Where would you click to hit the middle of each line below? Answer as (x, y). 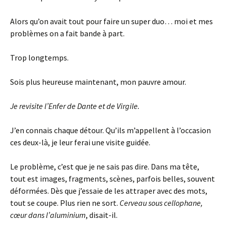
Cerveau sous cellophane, (161, 203)
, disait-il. (102, 215)
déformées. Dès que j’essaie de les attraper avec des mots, (109, 191)
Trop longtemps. (39, 58)
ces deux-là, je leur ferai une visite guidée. (80, 142)
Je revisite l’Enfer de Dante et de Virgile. (75, 106)
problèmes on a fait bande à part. (67, 33)
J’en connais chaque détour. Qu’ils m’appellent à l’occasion (110, 130)
